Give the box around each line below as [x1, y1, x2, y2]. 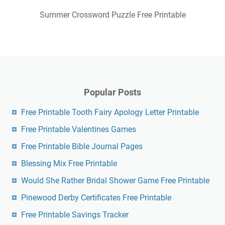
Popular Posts [84, 87, 141, 98]
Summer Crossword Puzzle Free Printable [39, 10, 186, 20]
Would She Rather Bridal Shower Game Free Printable [21, 176, 209, 186]
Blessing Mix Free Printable [21, 159, 117, 169]
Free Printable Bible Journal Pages [21, 142, 143, 152]
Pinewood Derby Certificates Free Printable [21, 193, 171, 203]
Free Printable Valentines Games [21, 125, 136, 135]
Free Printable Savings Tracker [21, 210, 129, 220]
